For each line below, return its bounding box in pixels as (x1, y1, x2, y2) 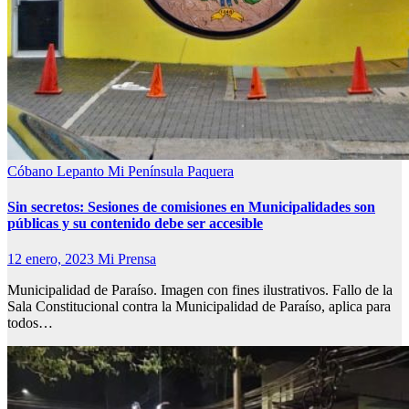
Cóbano (7, 163, 57, 179)
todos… (7, 315, 53, 331)
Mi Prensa (98, 251, 156, 267)
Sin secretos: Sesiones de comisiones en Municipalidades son (7, 198, 375, 215)
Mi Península (108, 163, 187, 179)
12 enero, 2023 (7, 251, 98, 267)
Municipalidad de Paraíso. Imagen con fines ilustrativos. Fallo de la (7, 282, 393, 299)
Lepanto (57, 163, 108, 179)
